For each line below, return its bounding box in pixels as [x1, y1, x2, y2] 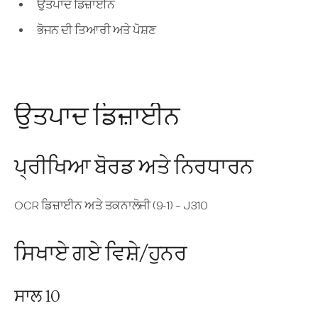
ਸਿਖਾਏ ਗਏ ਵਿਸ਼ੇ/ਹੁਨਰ [14, 241, 187, 267]
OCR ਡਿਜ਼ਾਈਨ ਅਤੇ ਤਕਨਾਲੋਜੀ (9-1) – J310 [14, 199, 208, 213]
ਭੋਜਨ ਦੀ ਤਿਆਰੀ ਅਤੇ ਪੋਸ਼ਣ [37, 23, 156, 38]
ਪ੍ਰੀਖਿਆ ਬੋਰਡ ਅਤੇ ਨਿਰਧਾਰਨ [14, 154, 253, 180]
